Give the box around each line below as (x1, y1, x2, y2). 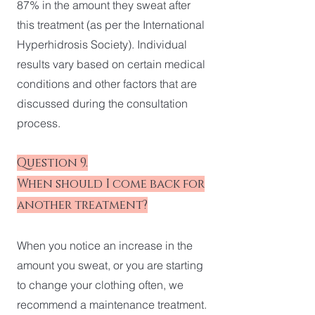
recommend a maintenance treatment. (17, 297, 207, 311)
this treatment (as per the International (17, 18, 205, 32)
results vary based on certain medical (17, 57, 205, 71)
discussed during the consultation (17, 96, 188, 110)
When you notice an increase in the (17, 238, 193, 252)
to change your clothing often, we (17, 278, 184, 292)
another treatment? (17, 197, 148, 213)
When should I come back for (17, 176, 205, 192)
